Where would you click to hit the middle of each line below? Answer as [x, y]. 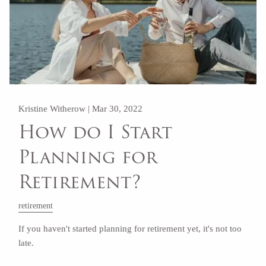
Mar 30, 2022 [118, 109]
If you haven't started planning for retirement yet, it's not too [130, 229]
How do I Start [96, 132]
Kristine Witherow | [56, 109]
